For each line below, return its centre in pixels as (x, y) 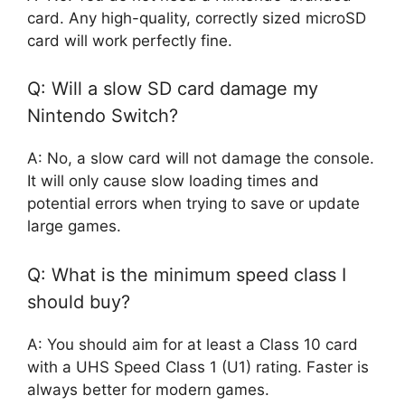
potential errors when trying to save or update (193, 204)
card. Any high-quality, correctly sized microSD (197, 18)
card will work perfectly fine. (130, 40)
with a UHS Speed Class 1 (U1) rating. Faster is (198, 367)
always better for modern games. (148, 389)
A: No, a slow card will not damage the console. (201, 159)
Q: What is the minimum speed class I (187, 274)
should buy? (79, 301)
